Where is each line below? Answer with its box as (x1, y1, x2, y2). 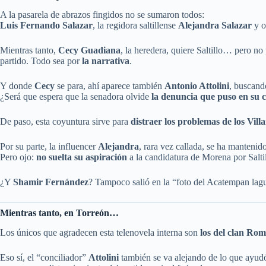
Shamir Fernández (13, 177, 88, 188)
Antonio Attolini (164, 81, 229, 91)
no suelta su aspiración (36, 152, 127, 163)
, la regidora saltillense (93, 20, 178, 31)
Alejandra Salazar (178, 20, 252, 31)
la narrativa (82, 56, 129, 66)
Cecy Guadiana (58, 45, 121, 56)
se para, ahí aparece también (55, 81, 164, 91)
